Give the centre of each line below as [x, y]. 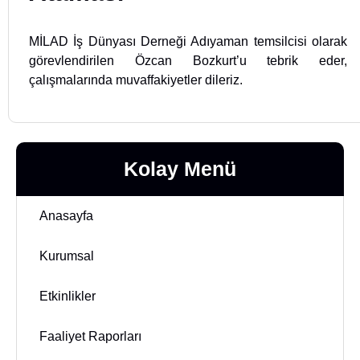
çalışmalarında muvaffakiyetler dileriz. [136, 80]
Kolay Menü [180, 168]
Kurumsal [67, 256]
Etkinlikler [67, 296]
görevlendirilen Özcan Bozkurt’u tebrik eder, [188, 61]
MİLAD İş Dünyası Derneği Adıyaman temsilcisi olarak [188, 42]
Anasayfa [66, 215]
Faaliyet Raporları [90, 336]
